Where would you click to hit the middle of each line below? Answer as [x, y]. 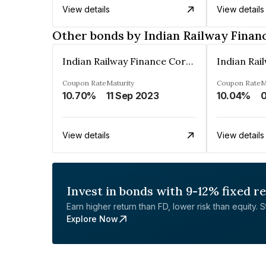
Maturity [120, 83]
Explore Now [92, 219]
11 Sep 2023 [133, 96]
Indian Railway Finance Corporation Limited [189, 61]
